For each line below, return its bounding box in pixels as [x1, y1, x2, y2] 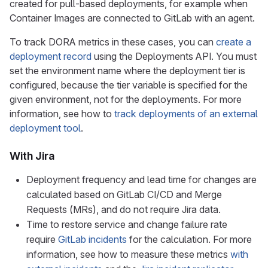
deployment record [10, 50, 92, 62]
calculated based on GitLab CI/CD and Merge [26, 188, 222, 200]
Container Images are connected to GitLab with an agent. [10, 12, 255, 24]
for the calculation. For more [127, 233, 252, 245]
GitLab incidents [58, 233, 127, 245]
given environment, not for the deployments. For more [10, 93, 242, 105]
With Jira [10, 150, 54, 162]
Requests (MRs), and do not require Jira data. [26, 203, 221, 215]
